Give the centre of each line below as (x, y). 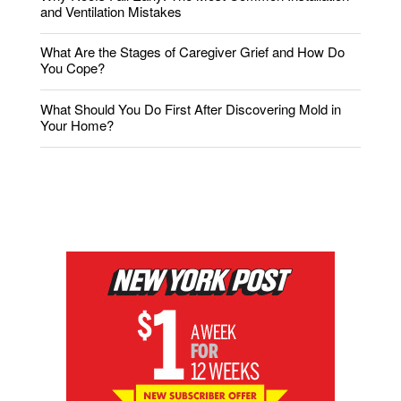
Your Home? (77, 124)
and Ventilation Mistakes (111, 11)
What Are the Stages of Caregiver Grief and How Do (192, 52)
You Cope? (73, 68)
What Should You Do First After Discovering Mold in (191, 108)
